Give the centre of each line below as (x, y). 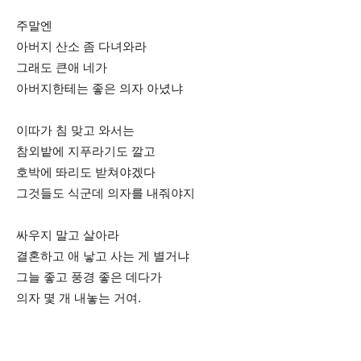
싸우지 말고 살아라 (68, 235)
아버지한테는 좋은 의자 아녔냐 (100, 88)
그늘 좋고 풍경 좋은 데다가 (89, 277)
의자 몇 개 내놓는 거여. (79, 298)
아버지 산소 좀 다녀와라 (81, 46)
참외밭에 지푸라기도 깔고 (86, 151)
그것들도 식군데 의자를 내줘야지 (106, 193)
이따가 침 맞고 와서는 (75, 130)
